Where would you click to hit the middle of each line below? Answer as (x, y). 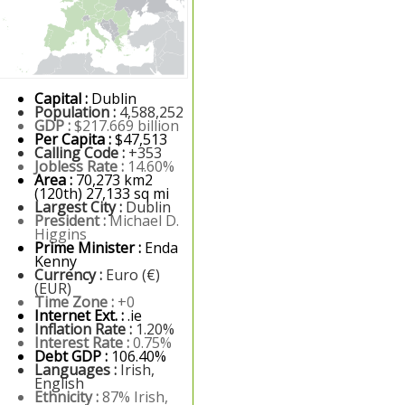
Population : (77, 112)
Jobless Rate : (81, 166)
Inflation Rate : (85, 329)
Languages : (77, 370)
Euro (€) (133, 275)
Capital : (63, 99)
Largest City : (80, 207)
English (59, 383)
